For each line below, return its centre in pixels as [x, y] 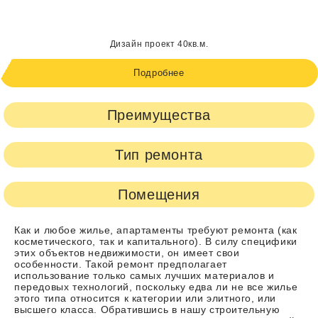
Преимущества [159, 115]
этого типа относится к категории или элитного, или [146, 299]
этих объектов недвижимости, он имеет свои [127, 253]
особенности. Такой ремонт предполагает [121, 265]
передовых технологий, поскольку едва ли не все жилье [156, 287]
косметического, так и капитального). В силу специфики [156, 242]
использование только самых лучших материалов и [144, 276]
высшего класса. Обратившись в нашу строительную [147, 310]
